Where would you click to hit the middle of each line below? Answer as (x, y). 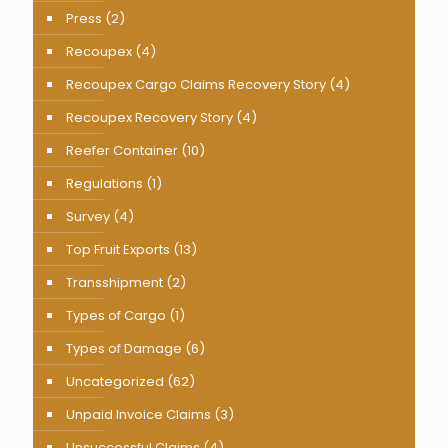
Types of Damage (124, 348)
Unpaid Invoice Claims (138, 414)
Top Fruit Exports (118, 249)
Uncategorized (115, 381)
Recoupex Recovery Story (149, 117)
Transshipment (114, 282)
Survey (88, 216)
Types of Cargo (116, 315)
